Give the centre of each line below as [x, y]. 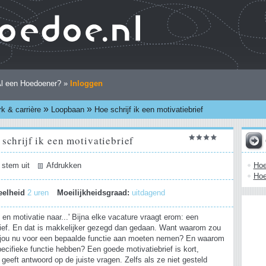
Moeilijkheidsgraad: [94, 193]
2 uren [39, 193]
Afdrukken [64, 166]
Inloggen [86, 83]
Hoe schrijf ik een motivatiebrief [148, 110]
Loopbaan [67, 110]
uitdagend [149, 193]
